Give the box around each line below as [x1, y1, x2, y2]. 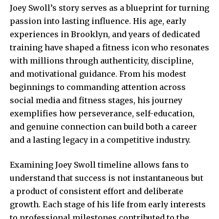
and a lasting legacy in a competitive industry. [10, 135, 191, 145]
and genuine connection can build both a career [10, 122, 197, 132]
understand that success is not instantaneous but [10, 173, 203, 183]
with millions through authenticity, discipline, [10, 56, 194, 66]
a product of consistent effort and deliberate [10, 186, 183, 197]
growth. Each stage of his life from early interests [10, 199, 206, 210]
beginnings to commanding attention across [10, 82, 186, 92]
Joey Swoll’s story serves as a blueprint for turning [10, 3, 209, 13]
